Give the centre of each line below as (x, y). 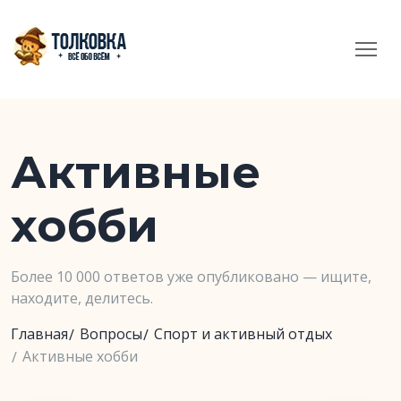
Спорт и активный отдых (243, 334)
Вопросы (111, 334)
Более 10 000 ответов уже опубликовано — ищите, (191, 277)
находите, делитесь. (82, 298)
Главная (39, 334)
